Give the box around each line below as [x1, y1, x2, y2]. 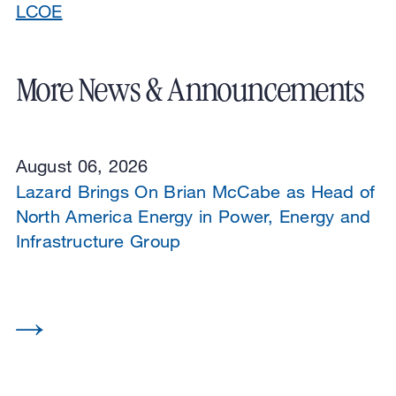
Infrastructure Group [15, 231, 181, 252]
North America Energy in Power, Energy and [15, 206, 371, 227]
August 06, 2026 [15, 156, 148, 177]
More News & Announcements [15, 72, 365, 109]
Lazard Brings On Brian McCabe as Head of [15, 181, 376, 202]
